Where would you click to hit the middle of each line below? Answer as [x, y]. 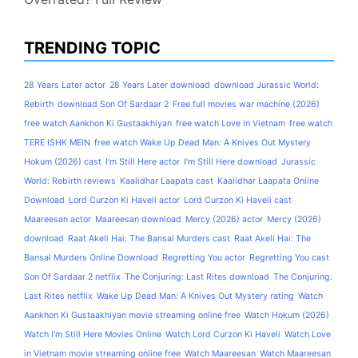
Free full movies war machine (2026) [246, 105]
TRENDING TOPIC [92, 48]
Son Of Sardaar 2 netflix [72, 277]
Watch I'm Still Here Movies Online [93, 335]
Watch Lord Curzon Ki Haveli [223, 335]
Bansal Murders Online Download [91, 258]
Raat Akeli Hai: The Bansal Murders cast [149, 239]
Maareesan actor [58, 220]
